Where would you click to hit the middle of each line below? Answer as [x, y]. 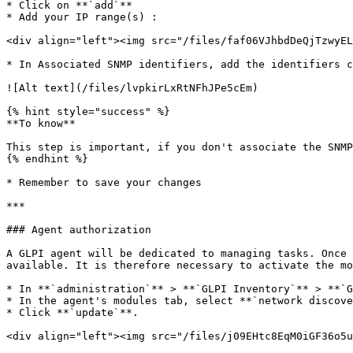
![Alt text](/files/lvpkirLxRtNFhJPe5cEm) [132, 88]
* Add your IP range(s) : [82, 17]
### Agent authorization [79, 230]
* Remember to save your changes [104, 182]
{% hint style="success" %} [88, 111]
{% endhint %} [47, 159]
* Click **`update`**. [72, 312]
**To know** [41, 123]
